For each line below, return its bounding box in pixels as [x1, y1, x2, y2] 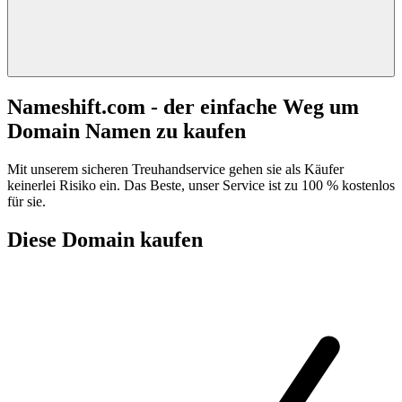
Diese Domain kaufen [7, 227, 203, 251]
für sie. [7, 193, 46, 209]
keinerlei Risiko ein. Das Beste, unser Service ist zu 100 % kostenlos [7, 177, 395, 193]
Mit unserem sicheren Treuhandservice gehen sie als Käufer [7, 161, 344, 177]
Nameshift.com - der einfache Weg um [7, 94, 359, 118]
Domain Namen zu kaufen [7, 118, 246, 143]
